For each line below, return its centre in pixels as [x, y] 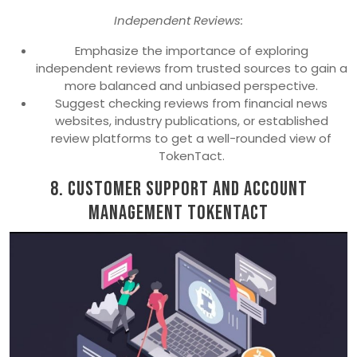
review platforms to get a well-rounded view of [191, 139]
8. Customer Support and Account [178, 190]
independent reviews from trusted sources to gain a [191, 69]
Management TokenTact [178, 214]
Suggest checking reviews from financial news [191, 104]
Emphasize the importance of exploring [191, 51]
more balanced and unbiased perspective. [191, 86]
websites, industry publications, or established [191, 121]
